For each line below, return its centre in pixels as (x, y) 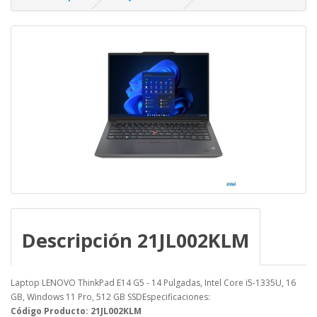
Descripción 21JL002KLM (136, 241)
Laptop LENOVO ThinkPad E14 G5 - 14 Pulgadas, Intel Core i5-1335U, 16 (153, 283)
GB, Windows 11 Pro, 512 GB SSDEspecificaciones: (110, 297)
